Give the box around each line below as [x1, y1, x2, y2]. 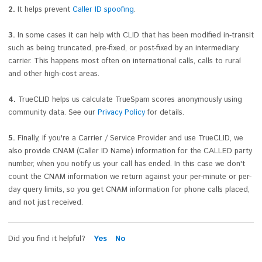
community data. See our [8, 107, 98, 119]
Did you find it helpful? [8, 233, 88, 244]
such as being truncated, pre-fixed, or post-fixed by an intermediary [8, 43, 239, 54]
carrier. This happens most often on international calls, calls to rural [8, 56, 241, 67]
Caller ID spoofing [73, 4, 134, 16]
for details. [145, 107, 184, 119]
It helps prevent [15, 4, 73, 16]
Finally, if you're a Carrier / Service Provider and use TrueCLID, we [18, 133, 243, 144]
